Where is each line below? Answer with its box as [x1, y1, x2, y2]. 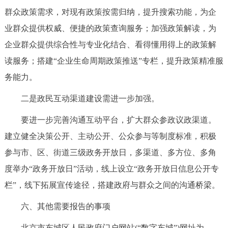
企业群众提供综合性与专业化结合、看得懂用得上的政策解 [4, 40, 216, 49]
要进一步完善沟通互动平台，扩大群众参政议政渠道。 [4, 116, 216, 125]
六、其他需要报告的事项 [4, 202, 110, 211]
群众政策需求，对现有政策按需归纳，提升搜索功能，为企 [4, 8, 216, 17]
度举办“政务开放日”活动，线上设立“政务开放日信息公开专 [4, 164, 219, 174]
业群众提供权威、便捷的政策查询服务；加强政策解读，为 [4, 24, 216, 33]
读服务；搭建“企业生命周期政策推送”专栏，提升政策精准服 [4, 56, 223, 66]
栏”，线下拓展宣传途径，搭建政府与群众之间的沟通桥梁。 [4, 181, 220, 190]
